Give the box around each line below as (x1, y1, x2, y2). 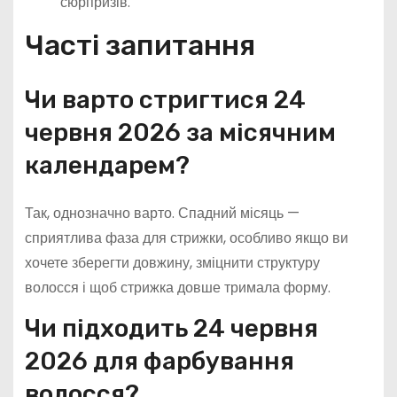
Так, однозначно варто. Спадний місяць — (24, 203, 300, 224)
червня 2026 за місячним (24, 118, 336, 148)
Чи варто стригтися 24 (24, 85, 306, 115)
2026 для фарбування (24, 346, 294, 376)
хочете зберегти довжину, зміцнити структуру (24, 253, 320, 274)
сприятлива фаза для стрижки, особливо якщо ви (24, 228, 348, 249)
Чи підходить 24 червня (24, 313, 318, 343)
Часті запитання (24, 28, 255, 63)
